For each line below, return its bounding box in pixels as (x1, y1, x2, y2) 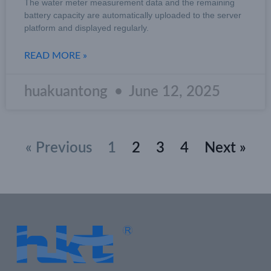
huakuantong (24, 84, 111, 99)
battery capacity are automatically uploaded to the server (24, 10, 241, 20)
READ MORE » (24, 50, 87, 60)
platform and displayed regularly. (24, 22, 149, 33)
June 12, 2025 (126, 84, 220, 99)
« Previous (25, 140, 92, 155)
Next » (204, 140, 246, 155)
